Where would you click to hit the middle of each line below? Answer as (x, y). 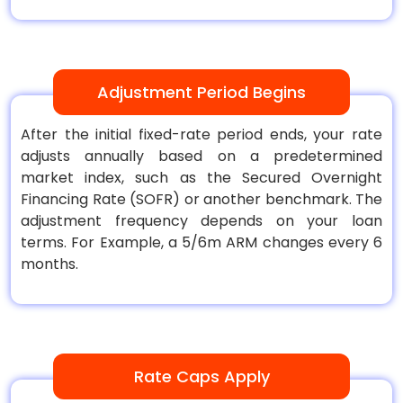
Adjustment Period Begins (201, 92)
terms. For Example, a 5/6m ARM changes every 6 (201, 242)
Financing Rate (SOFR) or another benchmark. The (201, 199)
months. (49, 264)
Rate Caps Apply (201, 376)
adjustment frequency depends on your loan (201, 221)
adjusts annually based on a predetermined (201, 156)
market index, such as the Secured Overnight (201, 178)
